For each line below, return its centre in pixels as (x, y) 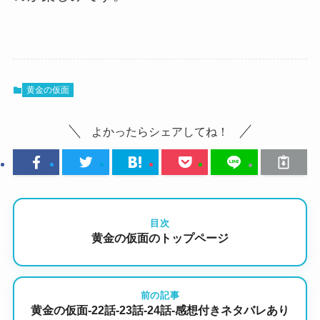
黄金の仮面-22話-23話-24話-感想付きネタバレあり (160, 311)
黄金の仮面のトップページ (160, 239)
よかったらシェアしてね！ (160, 131)
